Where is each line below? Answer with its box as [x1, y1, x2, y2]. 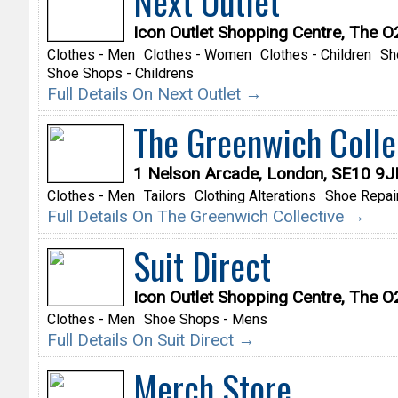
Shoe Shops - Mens [143, 310, 267, 328]
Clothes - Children [259, 45, 371, 63]
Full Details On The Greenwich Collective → [46, 206, 365, 227]
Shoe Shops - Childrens [46, 64, 194, 82]
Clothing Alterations [194, 187, 316, 205]
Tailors [143, 187, 186, 205]
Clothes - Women [143, 45, 251, 63]
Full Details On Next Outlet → [46, 83, 262, 104]
